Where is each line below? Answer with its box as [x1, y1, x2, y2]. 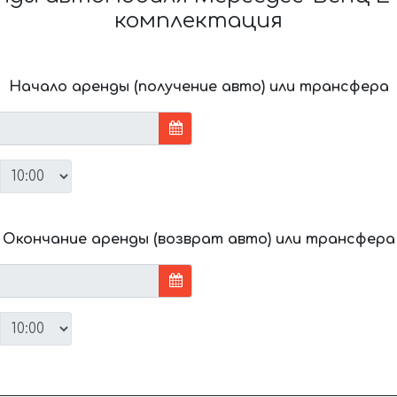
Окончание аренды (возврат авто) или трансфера [2, 230, 395, 247]
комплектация [114, 8, 283, 33]
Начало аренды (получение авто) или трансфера [8, 78, 389, 95]
